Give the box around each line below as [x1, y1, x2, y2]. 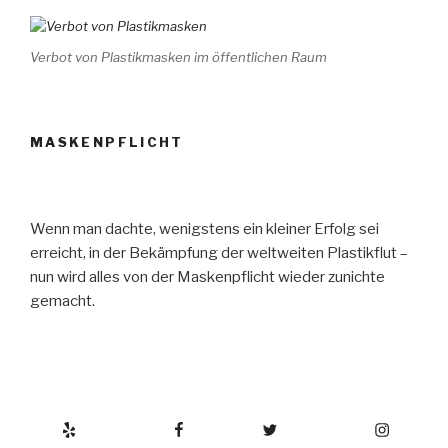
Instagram [296, 413, 375, 433]
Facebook [95, 413, 172, 433]
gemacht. [30, 291, 95, 310]
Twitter [205, 413, 263, 433]
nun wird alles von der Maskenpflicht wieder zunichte [30, 267, 385, 286]
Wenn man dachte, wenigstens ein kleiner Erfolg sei [30, 219, 379, 238]
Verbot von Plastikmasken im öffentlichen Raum [30, 49, 327, 66]
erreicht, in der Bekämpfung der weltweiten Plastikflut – [30, 243, 408, 262]
